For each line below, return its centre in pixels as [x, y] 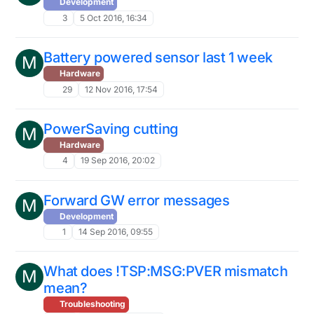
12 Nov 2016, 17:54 [121, 89]
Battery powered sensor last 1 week [158, 57]
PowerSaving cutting [111, 129]
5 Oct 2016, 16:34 [113, 18]
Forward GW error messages [137, 200]
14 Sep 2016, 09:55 [115, 232]
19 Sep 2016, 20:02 [117, 161]
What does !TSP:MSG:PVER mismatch [166, 272]
